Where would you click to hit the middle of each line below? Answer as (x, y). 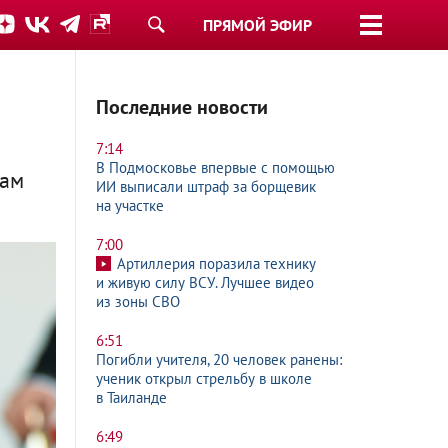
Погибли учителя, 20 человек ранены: (219, 359)
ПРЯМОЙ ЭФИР (257, 25)
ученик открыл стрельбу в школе (204, 378)
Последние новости (182, 107)
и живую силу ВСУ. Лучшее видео (205, 282)
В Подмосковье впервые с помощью (215, 167)
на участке (130, 205)
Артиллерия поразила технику (216, 263)
